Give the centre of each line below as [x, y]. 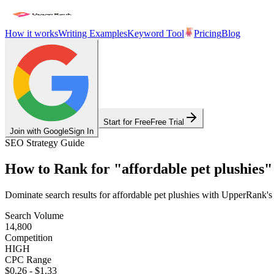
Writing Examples [93, 33]
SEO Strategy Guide [45, 143]
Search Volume [34, 215]
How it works [31, 33]
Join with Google [39, 131]
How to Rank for [57, 168]
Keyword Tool [156, 33]
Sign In [81, 131]
